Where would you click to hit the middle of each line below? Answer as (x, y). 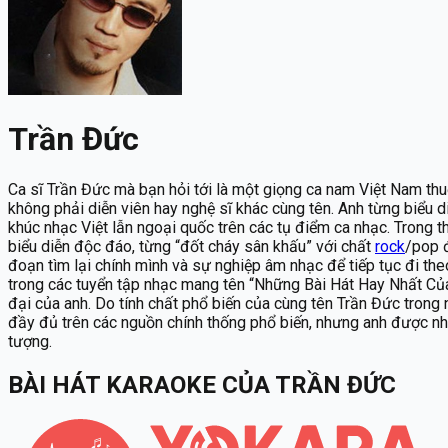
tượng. (30, 341)
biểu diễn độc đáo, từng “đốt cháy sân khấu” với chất (191, 246)
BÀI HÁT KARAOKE (112, 384)
